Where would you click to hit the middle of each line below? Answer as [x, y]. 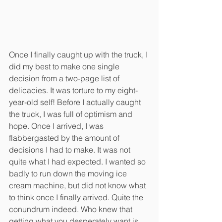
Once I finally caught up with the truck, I [79, 54]
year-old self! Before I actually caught [76, 102]
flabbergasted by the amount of [65, 138]
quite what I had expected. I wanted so [78, 161]
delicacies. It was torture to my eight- [73, 90]
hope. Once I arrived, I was [57, 126]
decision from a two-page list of [65, 78]
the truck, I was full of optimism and [72, 114]
